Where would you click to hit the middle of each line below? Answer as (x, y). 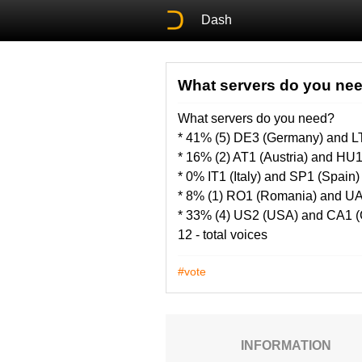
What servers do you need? (256, 118)
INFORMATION (286, 345)
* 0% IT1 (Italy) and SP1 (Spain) (268, 176)
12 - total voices (222, 234)
